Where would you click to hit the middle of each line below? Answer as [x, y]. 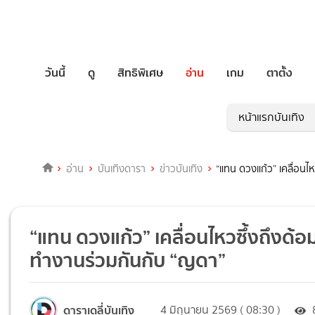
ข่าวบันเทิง [181, 169]
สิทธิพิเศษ [140, 72]
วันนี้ [55, 72]
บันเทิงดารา [121, 169]
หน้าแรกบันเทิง [271, 117]
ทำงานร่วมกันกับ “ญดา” [128, 261]
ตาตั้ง [279, 72]
